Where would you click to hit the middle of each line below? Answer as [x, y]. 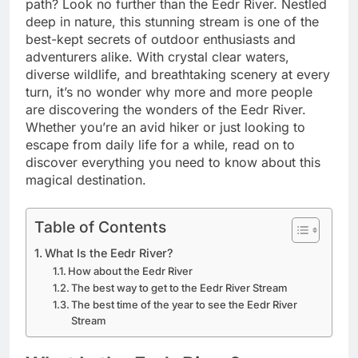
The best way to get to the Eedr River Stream [180, 287]
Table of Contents [100, 227]
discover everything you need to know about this [173, 162]
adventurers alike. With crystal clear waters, [157, 56]
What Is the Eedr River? [109, 253]
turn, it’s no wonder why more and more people [169, 91]
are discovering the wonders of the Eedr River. [166, 109]
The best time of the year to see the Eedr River [185, 304]
